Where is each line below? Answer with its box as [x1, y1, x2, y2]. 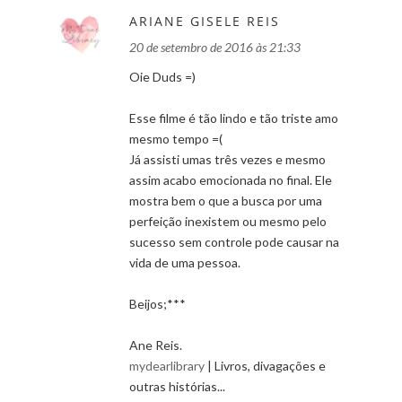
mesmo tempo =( [129, 130, 223, 146]
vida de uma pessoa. [129, 254, 240, 270]
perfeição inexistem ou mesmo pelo [129, 213, 327, 229]
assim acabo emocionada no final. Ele [129, 171, 332, 188]
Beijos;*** [129, 295, 186, 311]
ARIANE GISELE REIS [129, 12, 280, 30]
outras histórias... [129, 378, 225, 394]
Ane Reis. [129, 336, 182, 353]
